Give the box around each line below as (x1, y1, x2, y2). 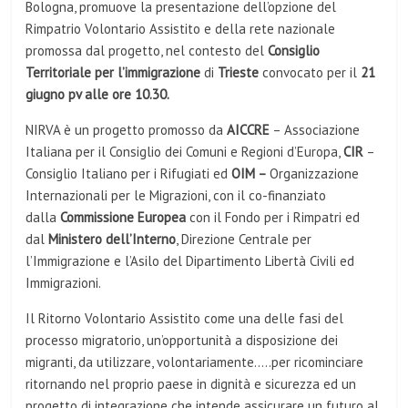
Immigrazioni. (25, 274, 102, 291)
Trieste (218, 64, 263, 81)
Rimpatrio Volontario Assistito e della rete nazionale (25, 20, 336, 37)
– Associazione (270, 121, 361, 138)
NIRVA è (25, 121, 72, 138)
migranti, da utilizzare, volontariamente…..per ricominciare (25, 353, 364, 371)
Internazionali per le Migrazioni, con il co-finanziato (25, 187, 327, 204)
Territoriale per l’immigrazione (25, 64, 201, 81)
